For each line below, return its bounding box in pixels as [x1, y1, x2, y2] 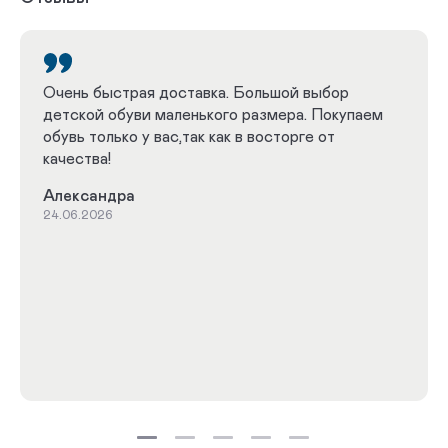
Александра [43, 187, 135, 204]
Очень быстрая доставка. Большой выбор [43, 84, 349, 101]
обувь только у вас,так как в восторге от [43, 128, 335, 145]
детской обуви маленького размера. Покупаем [43, 106, 383, 123]
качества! [43, 150, 111, 167]
